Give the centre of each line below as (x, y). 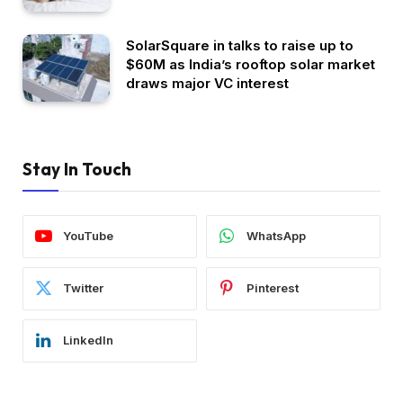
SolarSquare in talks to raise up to (240, 45)
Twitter (83, 288)
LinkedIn (88, 340)
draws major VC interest (207, 83)
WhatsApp (276, 236)
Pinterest (273, 288)
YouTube (88, 236)
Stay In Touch (77, 169)
